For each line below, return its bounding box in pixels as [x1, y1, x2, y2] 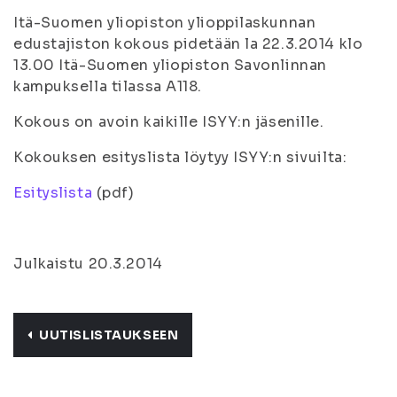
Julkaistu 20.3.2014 [13, 254, 163, 273]
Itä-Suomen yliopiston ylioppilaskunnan [13, 13, 316, 32]
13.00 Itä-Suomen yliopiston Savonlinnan [13, 56, 327, 74]
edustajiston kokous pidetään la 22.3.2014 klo [13, 35, 363, 53]
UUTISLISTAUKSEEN [39, 327, 179, 343]
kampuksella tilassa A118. [13, 77, 202, 96]
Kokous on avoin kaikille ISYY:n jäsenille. [13, 113, 324, 131]
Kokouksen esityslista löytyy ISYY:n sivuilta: [13, 148, 347, 167]
